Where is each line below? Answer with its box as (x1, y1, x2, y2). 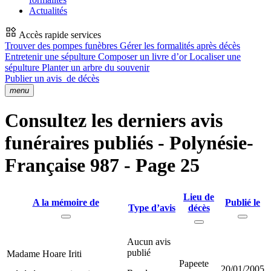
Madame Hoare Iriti (7, 248, 82, 259)
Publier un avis (5, 73, 64, 83)
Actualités (29, 5, 67, 16)
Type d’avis (128, 202, 175, 213)
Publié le (225, 197, 260, 207)
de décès (64, 73, 99, 83)
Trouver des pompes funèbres (5, 41, 120, 51)
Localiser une (189, 51, 241, 62)
